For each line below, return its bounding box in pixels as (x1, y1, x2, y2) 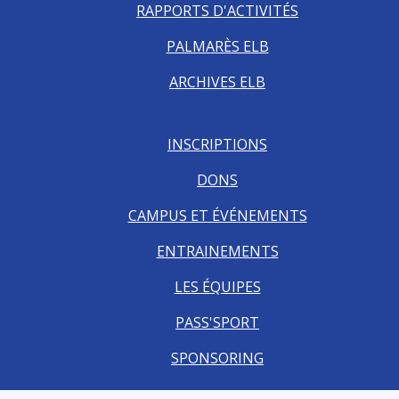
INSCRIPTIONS (167, 134, 267, 154)
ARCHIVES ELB (169, 72, 265, 92)
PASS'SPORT (175, 313, 259, 332)
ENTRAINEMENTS (156, 241, 279, 261)
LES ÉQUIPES (174, 277, 261, 297)
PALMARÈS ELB (166, 37, 269, 56)
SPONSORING (171, 348, 264, 368)
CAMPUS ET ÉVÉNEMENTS (127, 206, 307, 225)
